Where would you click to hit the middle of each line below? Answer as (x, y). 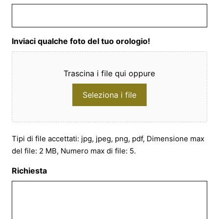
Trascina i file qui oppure (109, 74)
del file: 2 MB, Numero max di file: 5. (74, 151)
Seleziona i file (109, 95)
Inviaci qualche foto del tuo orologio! (81, 41)
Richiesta (29, 171)
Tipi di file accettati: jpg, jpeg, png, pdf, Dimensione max (108, 139)
